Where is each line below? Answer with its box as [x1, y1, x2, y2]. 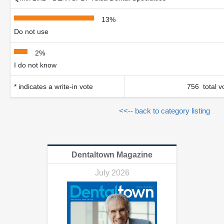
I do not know [14, 61, 56, 69]
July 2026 [94, 168, 129, 177]
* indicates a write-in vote [14, 82, 93, 90]
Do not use [14, 27, 48, 35]
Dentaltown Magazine [71, 150, 152, 159]
